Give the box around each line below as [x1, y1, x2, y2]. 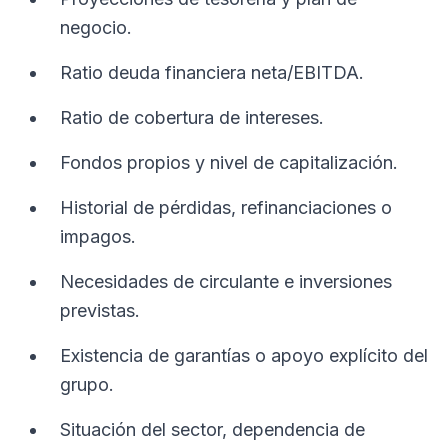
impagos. [60, 226, 136, 247]
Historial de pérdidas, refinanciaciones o [60, 197, 392, 218]
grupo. [60, 374, 114, 395]
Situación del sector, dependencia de [60, 419, 365, 440]
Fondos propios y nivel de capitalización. [60, 152, 398, 173]
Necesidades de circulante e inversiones [60, 271, 392, 292]
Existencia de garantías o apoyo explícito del [60, 345, 428, 366]
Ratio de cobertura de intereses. [60, 107, 324, 128]
